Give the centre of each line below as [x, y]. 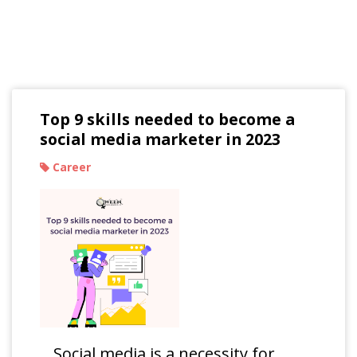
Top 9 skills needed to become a [167, 119]
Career [70, 167]
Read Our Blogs [178, 13]
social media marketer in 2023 [160, 139]
